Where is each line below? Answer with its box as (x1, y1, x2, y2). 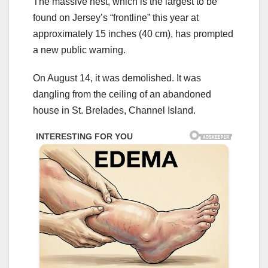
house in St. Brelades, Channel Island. (33, 105, 196, 115)
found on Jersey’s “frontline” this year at (33, 12, 199, 23)
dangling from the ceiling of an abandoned (33, 89, 211, 99)
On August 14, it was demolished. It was (33, 72, 201, 83)
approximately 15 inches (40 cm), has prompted (33, 28, 233, 39)
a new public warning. (33, 44, 126, 55)
